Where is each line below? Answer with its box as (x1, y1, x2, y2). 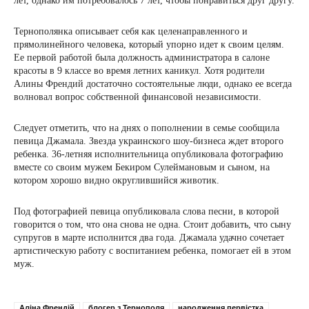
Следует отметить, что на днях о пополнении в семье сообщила (14, 123, 279, 133)
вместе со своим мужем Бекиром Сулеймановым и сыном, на (14, 162, 270, 172)
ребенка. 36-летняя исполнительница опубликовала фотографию (14, 149, 283, 159)
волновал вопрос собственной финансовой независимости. (14, 92, 261, 102)
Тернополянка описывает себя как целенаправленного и (14, 26, 248, 37)
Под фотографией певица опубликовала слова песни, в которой (14, 206, 279, 217)
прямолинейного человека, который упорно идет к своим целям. (14, 39, 284, 50)
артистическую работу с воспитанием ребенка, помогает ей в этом (14, 246, 291, 256)
